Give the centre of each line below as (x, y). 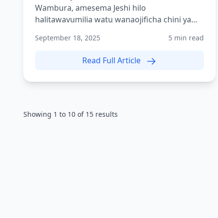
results (106, 114)
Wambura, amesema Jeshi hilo (91, 8)
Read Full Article (113, 60)
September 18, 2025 (68, 38)
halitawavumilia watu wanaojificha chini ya (113, 19)
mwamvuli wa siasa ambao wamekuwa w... (113, 31)
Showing (38, 114)
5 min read (186, 38)
